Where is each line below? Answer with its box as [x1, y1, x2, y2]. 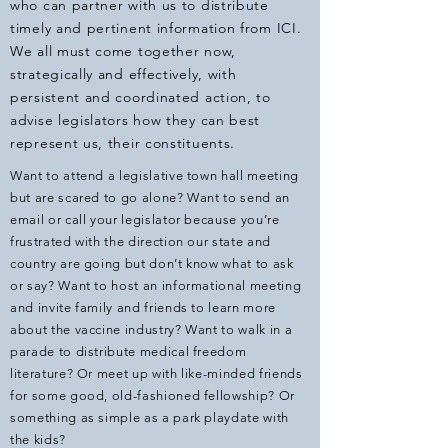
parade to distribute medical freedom [10, 344, 247, 359]
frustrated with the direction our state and [10, 234, 271, 249]
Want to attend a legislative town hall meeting [10, 168, 299, 183]
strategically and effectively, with [10, 65, 237, 83]
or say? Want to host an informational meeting [10, 278, 302, 293]
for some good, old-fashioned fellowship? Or [10, 388, 295, 403]
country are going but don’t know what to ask [10, 256, 294, 271]
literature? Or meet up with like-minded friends [10, 366, 303, 381]
